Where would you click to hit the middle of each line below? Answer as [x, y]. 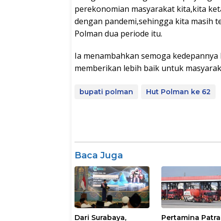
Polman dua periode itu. [118, 33]
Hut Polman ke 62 [178, 92]
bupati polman [106, 92]
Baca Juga [99, 155]
